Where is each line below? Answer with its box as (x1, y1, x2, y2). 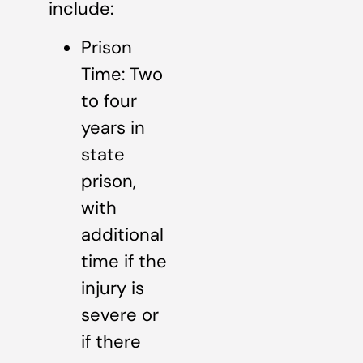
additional (81, 222, 164, 246)
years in (81, 115, 145, 139)
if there (81, 329, 141, 353)
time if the (81, 249, 167, 273)
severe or (81, 302, 159, 327)
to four (81, 88, 137, 113)
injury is (81, 275, 144, 300)
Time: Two (81, 62, 163, 86)
